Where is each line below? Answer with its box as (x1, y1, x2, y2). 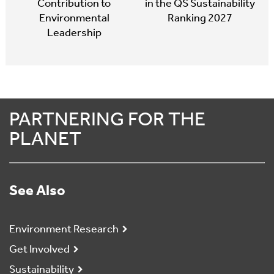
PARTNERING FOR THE (9, 110, 206, 130)
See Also (9, 183, 65, 199)
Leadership (46, 27, 102, 39)
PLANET (9, 130, 81, 150)
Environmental (39, 12, 109, 24)
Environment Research (9, 223, 119, 235)
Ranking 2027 (168, 12, 232, 24)
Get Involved (9, 243, 70, 256)
